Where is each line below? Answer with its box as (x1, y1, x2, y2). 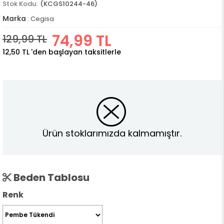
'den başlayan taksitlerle (31, 47, 121, 57)
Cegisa (30, 14, 54, 23)
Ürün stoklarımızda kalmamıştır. (42, 126, 181, 139)
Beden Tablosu (11, 170, 89, 185)
